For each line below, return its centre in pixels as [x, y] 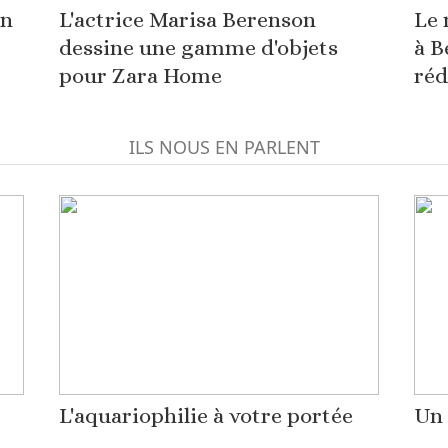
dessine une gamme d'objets [198, 47]
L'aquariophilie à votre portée [205, 415]
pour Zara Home [140, 75]
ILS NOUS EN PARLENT [224, 147]
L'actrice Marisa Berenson [187, 19]
